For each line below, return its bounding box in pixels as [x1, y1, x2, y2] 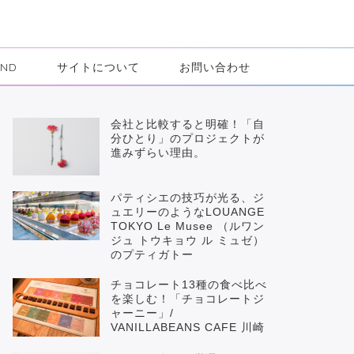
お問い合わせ [179, 60, 250, 74]
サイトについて [57, 60, 140, 74]
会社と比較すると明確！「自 [110, 119, 265, 130]
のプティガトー [110, 249, 194, 262]
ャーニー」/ [110, 307, 186, 320]
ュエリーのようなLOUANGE [110, 206, 265, 219]
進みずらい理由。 [110, 147, 205, 159]
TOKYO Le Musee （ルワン [110, 220, 265, 233]
